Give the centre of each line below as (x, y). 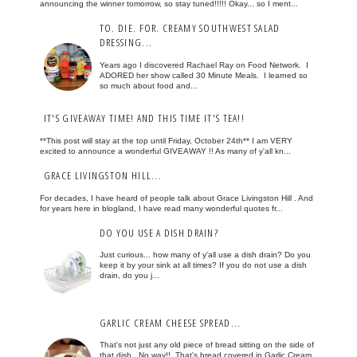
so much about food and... (148, 86)
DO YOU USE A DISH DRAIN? (159, 232)
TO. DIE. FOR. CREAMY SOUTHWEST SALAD (190, 28)
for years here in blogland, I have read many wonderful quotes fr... (161, 208)
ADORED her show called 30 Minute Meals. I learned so (203, 76)
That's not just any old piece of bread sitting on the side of (206, 345)
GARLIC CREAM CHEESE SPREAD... (170, 322)
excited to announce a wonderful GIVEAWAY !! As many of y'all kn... (165, 151)
